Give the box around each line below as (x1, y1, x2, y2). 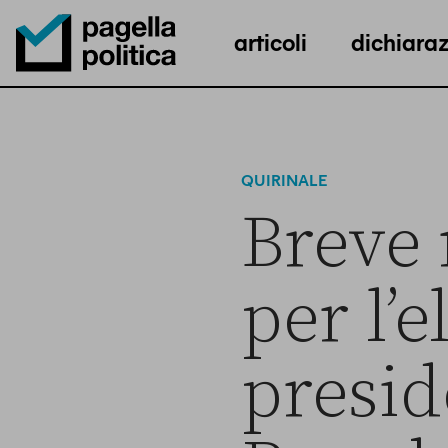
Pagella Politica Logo (15, 79, 168, 99)
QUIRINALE (240, 169, 328, 190)
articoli (234, 25, 307, 57)
